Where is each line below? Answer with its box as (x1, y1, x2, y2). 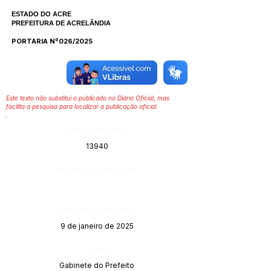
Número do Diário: (63, 124, 131, 134)
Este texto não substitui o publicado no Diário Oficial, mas (6, 94, 169, 102)
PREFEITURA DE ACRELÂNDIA (11, 19, 111, 27)
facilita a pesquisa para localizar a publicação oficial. (6, 103, 158, 110)
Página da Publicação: (55, 164, 139, 174)
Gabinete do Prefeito (59, 261, 134, 270)
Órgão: (84, 244, 109, 253)
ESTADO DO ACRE (11, 10, 71, 18)
